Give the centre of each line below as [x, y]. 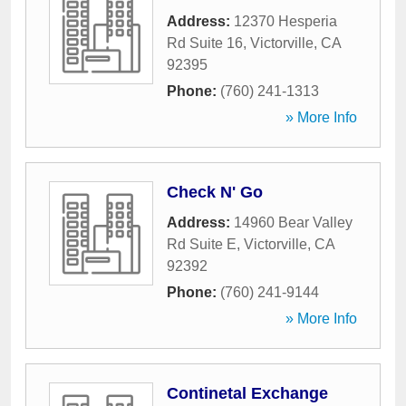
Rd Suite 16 [205, 43]
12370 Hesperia [285, 21]
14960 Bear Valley [293, 222]
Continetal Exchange [247, 393]
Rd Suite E [202, 244]
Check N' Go [215, 192]
